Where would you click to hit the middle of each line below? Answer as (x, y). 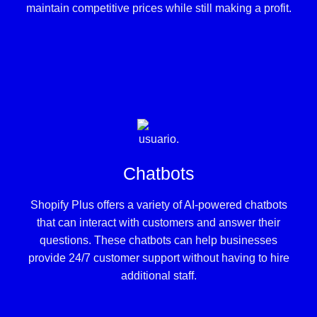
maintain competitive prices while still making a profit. (158, 8)
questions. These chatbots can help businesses (158, 241)
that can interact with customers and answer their (158, 223)
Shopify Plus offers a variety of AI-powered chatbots (158, 205)
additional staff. (158, 276)
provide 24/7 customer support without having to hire (158, 258)
